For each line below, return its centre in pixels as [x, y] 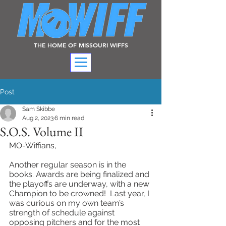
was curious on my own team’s [68, 203]
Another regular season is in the [69, 165]
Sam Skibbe [39, 109]
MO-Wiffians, [33, 146]
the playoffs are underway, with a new [80, 184]
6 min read [69, 118]
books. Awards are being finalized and [80, 174]
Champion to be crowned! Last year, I [80, 193]
